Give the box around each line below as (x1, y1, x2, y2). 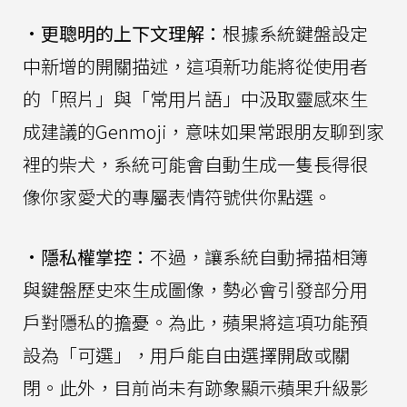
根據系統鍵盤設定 (223, 19, 368, 46)
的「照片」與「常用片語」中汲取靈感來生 (23, 84, 368, 112)
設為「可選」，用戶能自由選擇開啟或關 (23, 341, 350, 368)
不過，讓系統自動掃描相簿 (150, 243, 368, 270)
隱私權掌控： (41, 243, 150, 270)
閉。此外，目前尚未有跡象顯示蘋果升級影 (23, 373, 368, 401)
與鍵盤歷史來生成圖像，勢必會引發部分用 (23, 275, 368, 303)
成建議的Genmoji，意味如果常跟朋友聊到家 (23, 117, 384, 144)
